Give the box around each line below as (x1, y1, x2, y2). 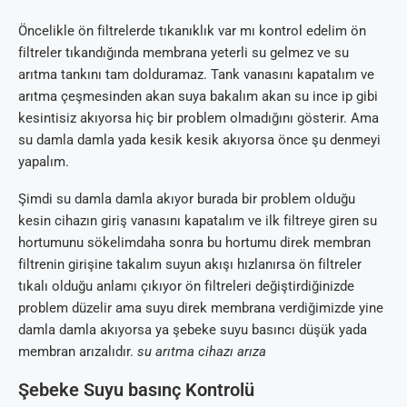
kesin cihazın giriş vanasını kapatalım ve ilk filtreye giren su (18, 212, 377, 229)
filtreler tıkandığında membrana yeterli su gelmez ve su (18, 44, 349, 61)
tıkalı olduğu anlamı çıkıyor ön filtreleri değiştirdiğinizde (18, 277, 354, 294)
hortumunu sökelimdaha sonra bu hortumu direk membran (18, 233, 371, 251)
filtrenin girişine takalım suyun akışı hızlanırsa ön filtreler (18, 255, 362, 273)
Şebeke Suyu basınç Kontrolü (18, 378, 254, 401)
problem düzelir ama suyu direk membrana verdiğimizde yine (18, 299, 383, 316)
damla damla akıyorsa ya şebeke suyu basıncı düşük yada (18, 321, 367, 338)
